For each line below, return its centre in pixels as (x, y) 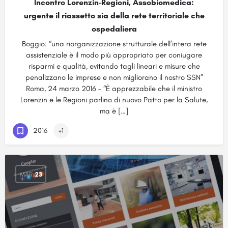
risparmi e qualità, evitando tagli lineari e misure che (114, 66)
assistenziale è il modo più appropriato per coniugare (114, 55)
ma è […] (114, 111)
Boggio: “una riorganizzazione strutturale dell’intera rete (114, 44)
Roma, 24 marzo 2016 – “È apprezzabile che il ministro (114, 89)
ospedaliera (114, 29)
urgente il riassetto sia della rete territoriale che (114, 16)
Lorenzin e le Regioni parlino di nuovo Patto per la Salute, (114, 100)
